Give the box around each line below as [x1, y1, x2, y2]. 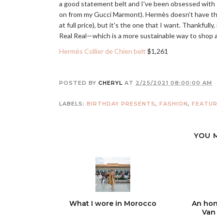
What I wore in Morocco [69, 199, 156, 208]
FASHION [159, 100, 188, 107]
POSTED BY [59, 79, 98, 86]
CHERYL [98, 79, 123, 86]
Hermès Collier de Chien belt [59, 47, 146, 55]
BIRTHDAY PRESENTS [87, 100, 155, 107]
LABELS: [59, 100, 87, 107]
